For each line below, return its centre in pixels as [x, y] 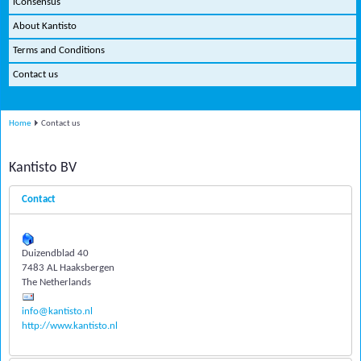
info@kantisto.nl [57, 311]
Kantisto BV [43, 168]
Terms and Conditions [59, 50]
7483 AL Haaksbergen [68, 268]
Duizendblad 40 [55, 253]
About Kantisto [45, 26]
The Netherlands [56, 282]
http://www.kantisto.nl [70, 326]
